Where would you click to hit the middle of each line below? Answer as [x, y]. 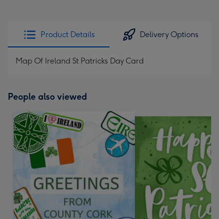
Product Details [67, 34]
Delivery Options [169, 34]
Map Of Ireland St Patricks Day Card [80, 61]
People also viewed [47, 97]
